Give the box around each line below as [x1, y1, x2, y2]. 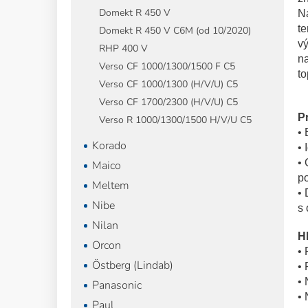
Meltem [92, 178, 129, 193]
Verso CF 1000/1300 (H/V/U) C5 [99, 78, 238, 91]
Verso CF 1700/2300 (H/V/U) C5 [99, 96, 238, 109]
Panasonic [92, 278, 142, 293]
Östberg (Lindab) [92, 258, 173, 273]
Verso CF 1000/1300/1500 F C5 [99, 60, 235, 73]
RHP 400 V [99, 42, 148, 55]
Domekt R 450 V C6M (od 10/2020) [99, 24, 251, 37]
